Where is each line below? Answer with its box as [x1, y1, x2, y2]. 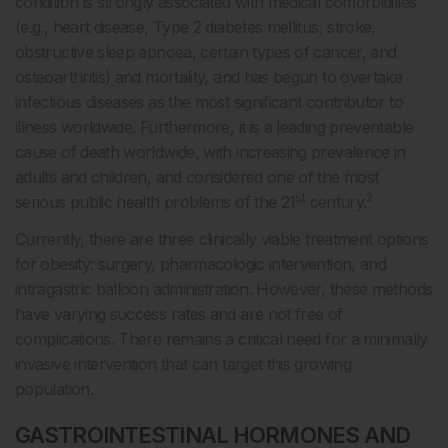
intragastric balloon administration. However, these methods [15, 279, 433, 300]
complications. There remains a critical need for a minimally [15, 329, 428, 350]
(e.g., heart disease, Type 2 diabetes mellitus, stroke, [15, 17, 376, 38]
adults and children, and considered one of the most [15, 167, 379, 188]
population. [15, 379, 93, 400]
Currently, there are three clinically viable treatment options [15, 229, 429, 250]
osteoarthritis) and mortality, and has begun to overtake [15, 67, 403, 88]
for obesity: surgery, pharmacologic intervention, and [15, 254, 387, 275]
